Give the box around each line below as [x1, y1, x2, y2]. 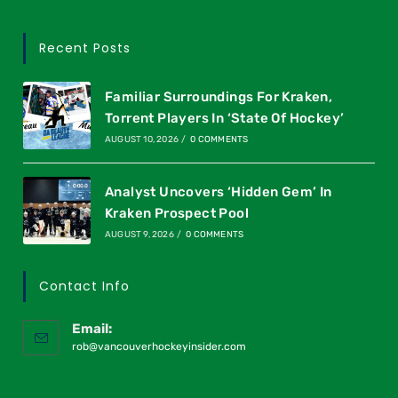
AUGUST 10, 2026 [104, 133, 179, 145]
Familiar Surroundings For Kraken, [104, 88, 333, 105]
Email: [72, 320, 113, 337]
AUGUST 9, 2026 [104, 228, 174, 240]
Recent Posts [39, 38, 131, 57]
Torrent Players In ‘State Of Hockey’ [104, 109, 345, 126]
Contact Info [39, 276, 131, 295]
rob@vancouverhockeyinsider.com [72, 339, 247, 353]
